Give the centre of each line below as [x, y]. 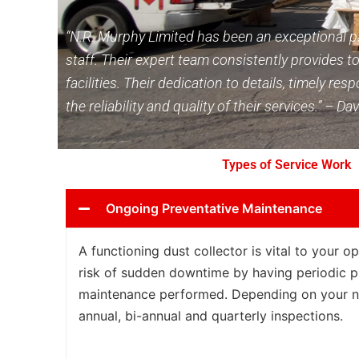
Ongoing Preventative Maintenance [214, 209]
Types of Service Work [286, 165]
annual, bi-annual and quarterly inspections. [211, 316]
